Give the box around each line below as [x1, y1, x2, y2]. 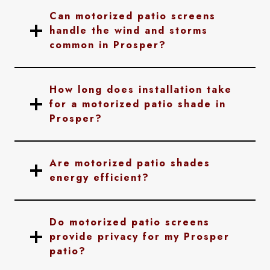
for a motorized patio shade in [49, 97, 226, 111]
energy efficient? [49, 171, 149, 184]
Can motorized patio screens [49, 9, 216, 23]
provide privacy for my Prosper [49, 230, 230, 243]
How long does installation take [49, 83, 232, 96]
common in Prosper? [49, 38, 166, 52]
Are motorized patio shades [49, 156, 210, 170]
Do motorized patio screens [49, 215, 210, 229]
